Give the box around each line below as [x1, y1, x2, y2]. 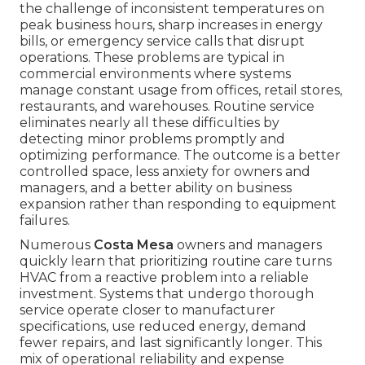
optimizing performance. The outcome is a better [20, 147, 341, 164]
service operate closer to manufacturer [20, 302, 275, 319]
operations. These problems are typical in [20, 50, 284, 66]
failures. [20, 213, 70, 229]
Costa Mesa [94, 237, 174, 253]
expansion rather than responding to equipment [20, 196, 336, 213]
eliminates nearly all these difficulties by [20, 115, 279, 131]
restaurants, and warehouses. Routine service [20, 99, 314, 115]
